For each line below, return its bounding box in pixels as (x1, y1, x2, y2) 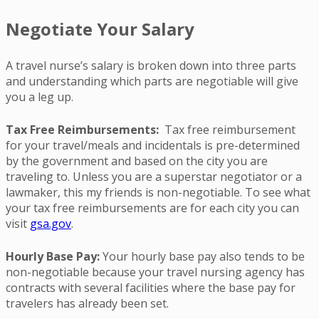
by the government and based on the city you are (6, 152, 268, 169)
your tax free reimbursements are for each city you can (6, 199, 299, 216)
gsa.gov (30, 215, 71, 231)
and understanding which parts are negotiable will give (6, 73, 298, 89)
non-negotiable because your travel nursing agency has (6, 263, 305, 280)
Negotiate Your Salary (6, 16, 194, 41)
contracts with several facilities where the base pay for (6, 279, 296, 296)
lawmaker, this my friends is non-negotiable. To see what (6, 184, 310, 200)
